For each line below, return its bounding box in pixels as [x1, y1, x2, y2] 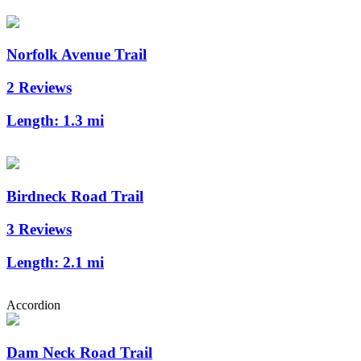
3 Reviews [6, 220, 72, 238]
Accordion [6, 298, 60, 313]
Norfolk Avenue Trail [6, 46, 147, 64]
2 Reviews [6, 79, 72, 97]
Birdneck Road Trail [6, 188, 143, 205]
